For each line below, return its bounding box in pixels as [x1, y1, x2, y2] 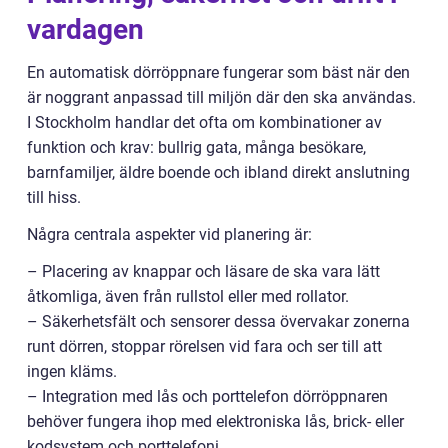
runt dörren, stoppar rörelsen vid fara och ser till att [27, 336, 382, 356]
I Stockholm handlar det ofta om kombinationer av [27, 112, 382, 132]
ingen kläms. [27, 361, 117, 381]
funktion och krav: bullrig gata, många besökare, [27, 137, 366, 157]
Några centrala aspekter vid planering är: [27, 224, 312, 244]
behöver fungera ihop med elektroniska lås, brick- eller [27, 411, 404, 431]
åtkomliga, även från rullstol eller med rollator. [27, 286, 349, 306]
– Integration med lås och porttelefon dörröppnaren [27, 386, 388, 406]
